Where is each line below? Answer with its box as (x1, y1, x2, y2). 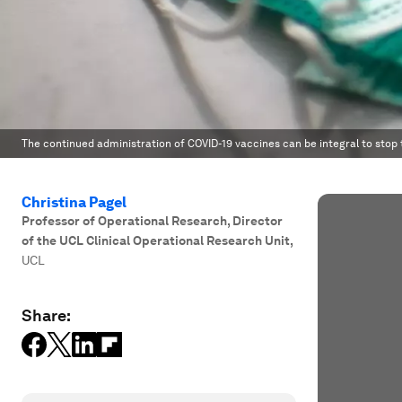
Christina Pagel (22, 194, 127, 211)
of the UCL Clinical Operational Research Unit (22, 233, 290, 248)
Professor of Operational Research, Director (22, 214, 283, 228)
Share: (22, 306, 71, 325)
